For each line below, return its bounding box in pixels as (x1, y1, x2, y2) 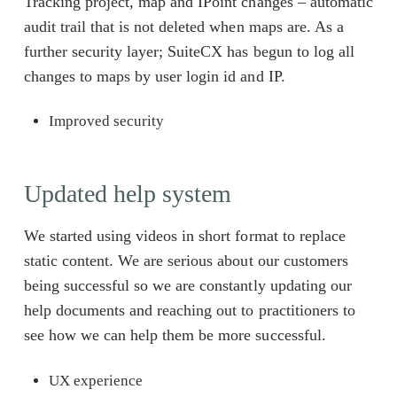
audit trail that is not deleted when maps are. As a (23, 17, 344, 35)
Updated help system (23, 180, 232, 208)
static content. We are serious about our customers (23, 252, 348, 270)
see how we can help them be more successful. (23, 326, 326, 345)
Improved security (49, 113, 164, 130)
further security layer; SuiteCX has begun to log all (23, 42, 354, 60)
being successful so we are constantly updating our (23, 276, 352, 295)
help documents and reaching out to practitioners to (23, 301, 355, 320)
